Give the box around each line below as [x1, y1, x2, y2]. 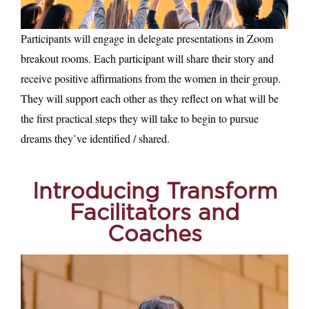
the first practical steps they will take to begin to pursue [21, 111, 259, 126]
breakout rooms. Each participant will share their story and [21, 51, 274, 66]
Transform [166, 183, 277, 203]
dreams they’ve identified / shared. [21, 131, 170, 146]
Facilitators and [70, 204, 239, 224]
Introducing [32, 183, 166, 203]
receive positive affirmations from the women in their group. [21, 71, 281, 86]
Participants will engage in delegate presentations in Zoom [21, 31, 273, 46]
